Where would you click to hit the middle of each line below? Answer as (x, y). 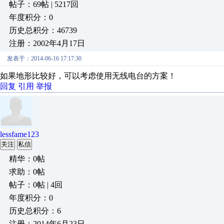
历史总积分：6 (35, 211)
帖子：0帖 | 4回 (36, 185)
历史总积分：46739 (43, 30)
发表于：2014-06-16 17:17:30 (44, 58)
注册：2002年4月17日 (47, 43)
